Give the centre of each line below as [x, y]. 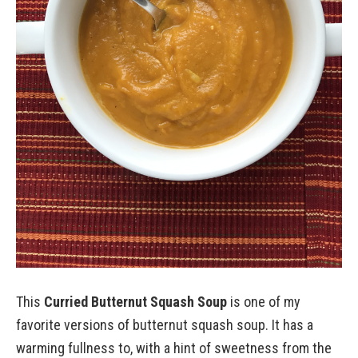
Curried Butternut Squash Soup [135, 302]
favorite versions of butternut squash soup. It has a [165, 325]
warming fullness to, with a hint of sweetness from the [174, 348]
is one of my [264, 302]
